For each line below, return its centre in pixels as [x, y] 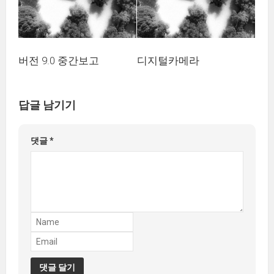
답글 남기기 [47, 105]
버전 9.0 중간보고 [59, 60]
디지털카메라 [168, 60]
